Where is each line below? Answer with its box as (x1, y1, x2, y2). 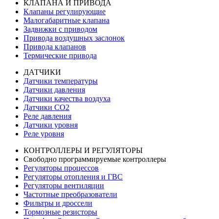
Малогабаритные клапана (23, 16, 109, 24)
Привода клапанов (23, 43, 86, 51)
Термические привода (23, 51, 97, 60)
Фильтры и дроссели (23, 199, 92, 207)
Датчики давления (23, 86, 85, 94)
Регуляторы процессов (23, 164, 99, 172)
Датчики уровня (23, 121, 78, 129)
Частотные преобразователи (23, 190, 117, 198)
